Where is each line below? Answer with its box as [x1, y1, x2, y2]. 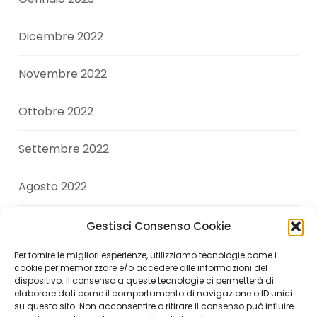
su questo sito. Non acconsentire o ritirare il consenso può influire [14, 300, 294, 312]
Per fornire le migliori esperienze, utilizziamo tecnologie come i [14, 249, 277, 261]
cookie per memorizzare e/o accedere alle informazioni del [14, 262, 267, 274]
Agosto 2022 [18, 178, 88, 195]
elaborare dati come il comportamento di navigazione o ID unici [14, 287, 292, 299]
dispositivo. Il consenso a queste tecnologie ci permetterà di [14, 275, 274, 287]
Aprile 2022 [18, 291, 81, 308]
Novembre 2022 [18, 66, 108, 83]
